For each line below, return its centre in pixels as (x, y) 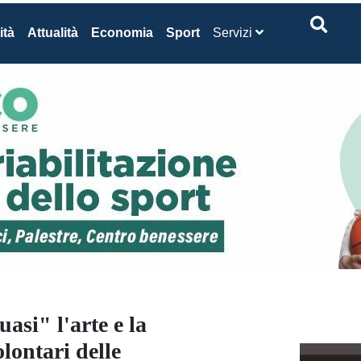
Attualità (53, 33)
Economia (122, 33)
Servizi (234, 33)
